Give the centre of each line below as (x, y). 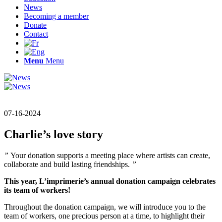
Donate (35, 25)
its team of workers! (39, 190)
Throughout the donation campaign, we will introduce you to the (105, 207)
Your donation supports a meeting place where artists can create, (110, 155)
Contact (36, 34)
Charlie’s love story (54, 134)
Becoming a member (56, 16)
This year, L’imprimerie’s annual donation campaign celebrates (110, 181)
